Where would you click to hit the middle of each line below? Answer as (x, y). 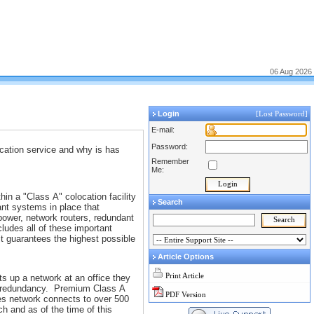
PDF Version (186, 294)
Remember (170, 161)
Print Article (185, 275)
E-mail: (163, 130)
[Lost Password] (283, 114)
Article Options (186, 257)
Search (170, 202)
